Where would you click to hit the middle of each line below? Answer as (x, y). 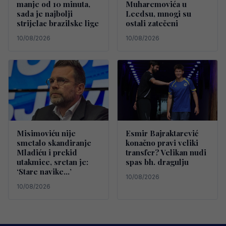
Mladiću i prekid (47, 152)
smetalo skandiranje (54, 143)
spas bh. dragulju (157, 162)
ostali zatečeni (152, 23)
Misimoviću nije (46, 133)
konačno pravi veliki (162, 143)
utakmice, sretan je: (52, 162)
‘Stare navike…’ (44, 171)
